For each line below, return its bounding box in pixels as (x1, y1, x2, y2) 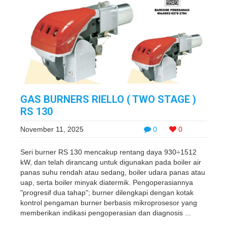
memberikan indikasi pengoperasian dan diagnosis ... (20, 209, 191, 217)
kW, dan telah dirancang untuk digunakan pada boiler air (20, 158, 201, 166)
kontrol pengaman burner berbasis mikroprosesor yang (20, 199, 197, 207)
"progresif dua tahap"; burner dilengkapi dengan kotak (20, 188, 194, 197)
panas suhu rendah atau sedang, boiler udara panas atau (20, 168, 205, 176)
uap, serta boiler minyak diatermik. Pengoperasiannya (20, 178, 193, 186)
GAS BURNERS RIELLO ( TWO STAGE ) (20, 93, 196, 105)
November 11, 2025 (20, 125, 84, 133)
